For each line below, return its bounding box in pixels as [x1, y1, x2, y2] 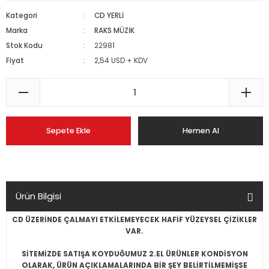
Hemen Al [182, 125, 219, 136]
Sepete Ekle [46, 125, 91, 136]
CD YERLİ [94, 11, 124, 20]
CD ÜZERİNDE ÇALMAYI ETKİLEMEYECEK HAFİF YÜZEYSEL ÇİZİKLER [12, 215, 257, 225]
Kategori [6, 11, 37, 20]
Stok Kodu [6, 41, 43, 50]
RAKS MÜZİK [94, 26, 135, 35]
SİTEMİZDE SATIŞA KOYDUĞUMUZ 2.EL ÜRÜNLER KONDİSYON [21, 249, 248, 259]
